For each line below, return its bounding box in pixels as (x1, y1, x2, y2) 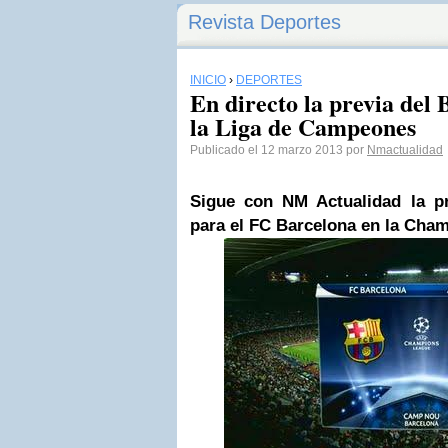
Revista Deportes (188, 11, 341, 33)
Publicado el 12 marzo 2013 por (190, 143, 367, 157)
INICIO (190, 73, 226, 87)
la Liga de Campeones (190, 109, 416, 144)
